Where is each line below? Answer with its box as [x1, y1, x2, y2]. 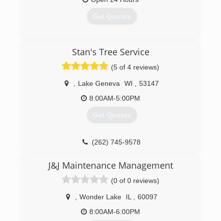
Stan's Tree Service [72, 46, 149, 58]
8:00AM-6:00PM [89, 208, 140, 216]
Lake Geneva [78, 79, 120, 87]
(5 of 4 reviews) [111, 63, 159, 71]
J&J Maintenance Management [48, 159, 173, 171]
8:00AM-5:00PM [89, 94, 140, 102]
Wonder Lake [79, 193, 121, 201]
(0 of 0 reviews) [111, 177, 159, 184]
